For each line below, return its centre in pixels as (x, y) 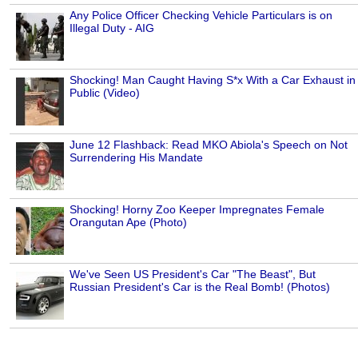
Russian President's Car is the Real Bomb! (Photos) (200, 287)
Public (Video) (105, 93)
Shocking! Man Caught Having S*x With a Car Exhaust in (213, 80)
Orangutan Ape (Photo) (128, 223)
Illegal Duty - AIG (112, 28)
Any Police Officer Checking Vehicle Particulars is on (201, 16)
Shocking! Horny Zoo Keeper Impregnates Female (197, 210)
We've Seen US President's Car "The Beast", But (193, 274)
